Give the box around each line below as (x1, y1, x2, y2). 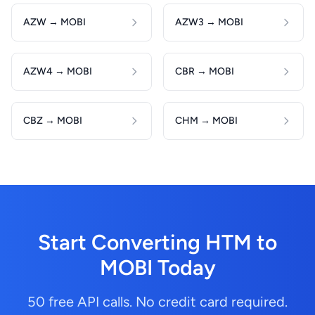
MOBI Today (99, 255, 216, 281)
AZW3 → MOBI (175, 16, 243, 28)
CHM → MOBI (175, 115, 238, 127)
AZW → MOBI (23, 16, 86, 28)
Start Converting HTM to (38, 229, 277, 255)
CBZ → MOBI (23, 115, 82, 127)
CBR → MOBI (175, 65, 234, 77)
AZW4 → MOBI (23, 65, 92, 77)
